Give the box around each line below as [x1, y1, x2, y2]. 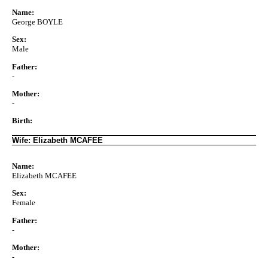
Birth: [12, 116, 32, 126]
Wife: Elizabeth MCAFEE [12, 136, 103, 145]
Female [12, 198, 35, 208]
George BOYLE [12, 17, 63, 26]
